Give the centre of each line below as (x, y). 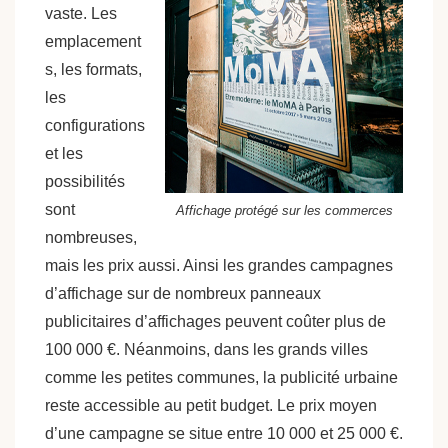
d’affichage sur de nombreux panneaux (183, 293)
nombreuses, (91, 237)
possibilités (85, 181)
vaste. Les (81, 13)
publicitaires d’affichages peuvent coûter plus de (215, 321)
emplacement (93, 41)
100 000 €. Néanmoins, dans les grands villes (206, 349)
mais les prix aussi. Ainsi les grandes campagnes (219, 265)
